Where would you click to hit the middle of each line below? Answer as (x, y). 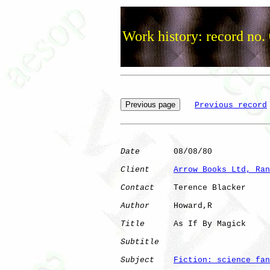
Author (135, 206)
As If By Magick (205, 224)
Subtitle (140, 242)
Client (135, 169)
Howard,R (188, 206)
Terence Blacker (200, 187)
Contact (137, 187)
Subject (137, 260)
